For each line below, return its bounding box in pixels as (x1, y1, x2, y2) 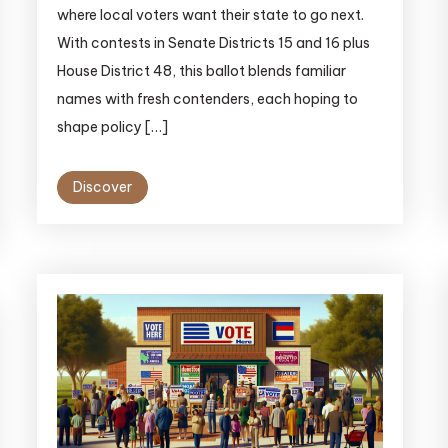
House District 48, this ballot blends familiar (56, 62, 346, 81)
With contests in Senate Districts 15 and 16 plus (56, 34, 370, 53)
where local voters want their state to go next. (56, 6, 364, 25)
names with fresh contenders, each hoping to (56, 90, 358, 109)
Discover (72, 178, 132, 197)
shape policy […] (56, 118, 168, 137)
